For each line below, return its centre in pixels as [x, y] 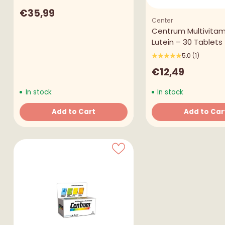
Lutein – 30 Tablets [187, 42]
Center [162, 20]
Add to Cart [73, 111]
